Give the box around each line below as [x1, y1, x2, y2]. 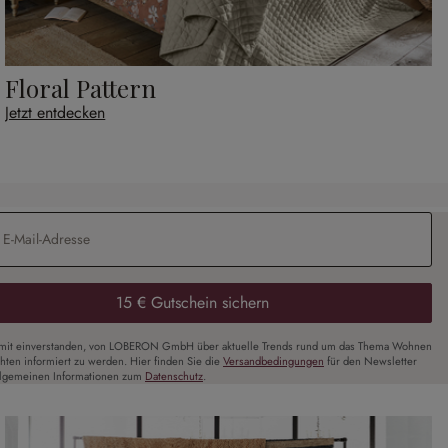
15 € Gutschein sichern [115, 291, 269, 315]
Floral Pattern [5, 72, 157, 105]
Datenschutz [145, 368, 203, 385]
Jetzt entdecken [5, 101, 106, 125]
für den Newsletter [324, 353, 417, 370]
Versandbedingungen [223, 353, 324, 370]
